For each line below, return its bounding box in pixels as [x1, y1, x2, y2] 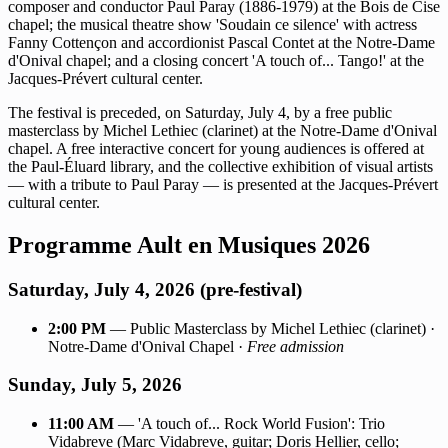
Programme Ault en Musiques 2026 [8, 231, 370, 258]
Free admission [247, 337, 344, 355]
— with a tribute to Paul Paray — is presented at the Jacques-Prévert [8, 176, 438, 194]
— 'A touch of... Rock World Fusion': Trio [114, 415, 385, 432]
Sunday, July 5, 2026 [8, 374, 182, 396]
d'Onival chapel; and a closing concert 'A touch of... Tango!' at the [8, 52, 424, 70]
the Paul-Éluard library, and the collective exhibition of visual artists [8, 158, 433, 176]
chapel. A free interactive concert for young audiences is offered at [8, 140, 424, 158]
